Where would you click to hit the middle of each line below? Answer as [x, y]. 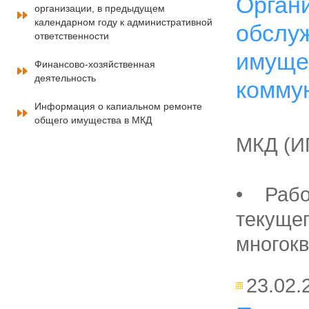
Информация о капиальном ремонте [118, 106]
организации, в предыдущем [100, 8]
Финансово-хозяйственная [95, 64]
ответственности [72, 36]
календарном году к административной [123, 22]
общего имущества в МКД [93, 120]
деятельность [65, 78]
